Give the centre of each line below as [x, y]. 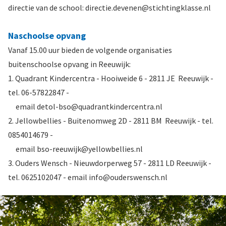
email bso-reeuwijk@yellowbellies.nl [75, 149]
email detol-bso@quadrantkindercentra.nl [86, 106]
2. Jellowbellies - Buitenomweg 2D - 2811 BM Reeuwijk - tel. [111, 120]
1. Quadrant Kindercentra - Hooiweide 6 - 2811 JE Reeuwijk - [111, 78]
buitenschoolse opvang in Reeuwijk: [69, 64]
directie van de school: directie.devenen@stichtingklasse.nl [109, 7]
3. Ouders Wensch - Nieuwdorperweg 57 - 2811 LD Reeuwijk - [110, 163]
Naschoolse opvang [47, 35]
